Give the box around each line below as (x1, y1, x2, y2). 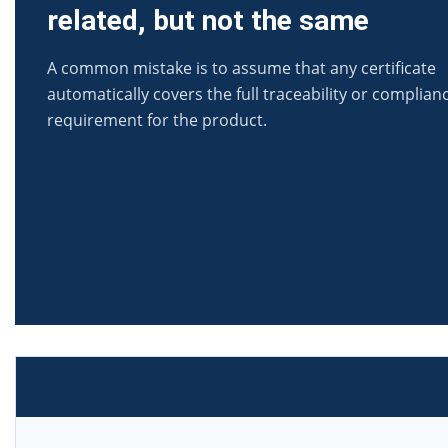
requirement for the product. (47, 108, 267, 131)
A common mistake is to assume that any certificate (47, 56, 436, 79)
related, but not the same (47, 3, 369, 37)
